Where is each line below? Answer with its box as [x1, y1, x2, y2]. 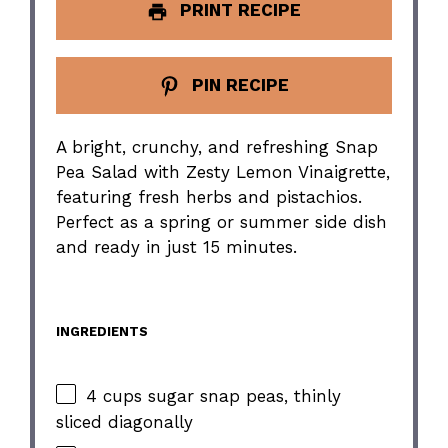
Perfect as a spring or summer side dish [56, 212, 388, 233]
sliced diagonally [56, 412, 194, 433]
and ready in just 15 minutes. [56, 237, 298, 258]
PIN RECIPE [186, 74, 289, 95]
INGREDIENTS [56, 323, 149, 339]
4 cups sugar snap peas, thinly [86, 385, 342, 406]
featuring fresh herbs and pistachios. [56, 187, 363, 208]
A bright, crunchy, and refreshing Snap [56, 137, 379, 158]
